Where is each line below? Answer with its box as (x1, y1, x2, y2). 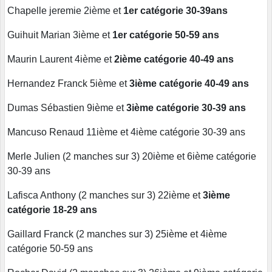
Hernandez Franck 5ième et (7, 78, 129, 89)
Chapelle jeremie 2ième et (7, 5, 123, 16)
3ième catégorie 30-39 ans (126, 102, 246, 113)
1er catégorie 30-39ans (123, 5, 228, 16)
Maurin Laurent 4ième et (7, 53, 114, 64)
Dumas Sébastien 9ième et (7, 102, 126, 113)
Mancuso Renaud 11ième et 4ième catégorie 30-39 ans (7, 126, 245, 137)
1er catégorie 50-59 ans (112, 29, 219, 40)
